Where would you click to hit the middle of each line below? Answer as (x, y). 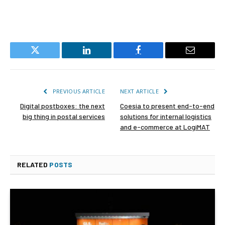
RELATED (33, 164)
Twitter (47, 58)
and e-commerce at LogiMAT (165, 127)
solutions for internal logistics (166, 116)
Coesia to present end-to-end (167, 105)
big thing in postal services (64, 116)
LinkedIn (102, 58)
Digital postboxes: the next (63, 105)
